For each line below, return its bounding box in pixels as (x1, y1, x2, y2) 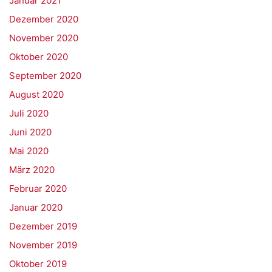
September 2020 (9, 70, 81, 81)
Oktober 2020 (9, 51, 68, 63)
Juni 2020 (9, 126, 52, 138)
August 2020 (9, 89, 64, 100)
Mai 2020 (9, 145, 49, 157)
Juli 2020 (9, 107, 49, 119)
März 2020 (9, 164, 55, 175)
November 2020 (9, 32, 78, 44)
